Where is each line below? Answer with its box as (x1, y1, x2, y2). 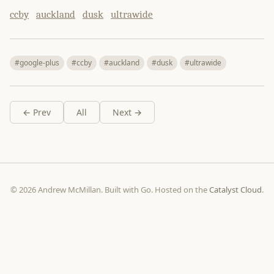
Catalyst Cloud (209, 184, 262, 195)
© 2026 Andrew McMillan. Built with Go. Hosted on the (10, 184, 209, 195)
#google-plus (15, 57, 59, 68)
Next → (113, 106, 142, 118)
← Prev (23, 106, 51, 118)
